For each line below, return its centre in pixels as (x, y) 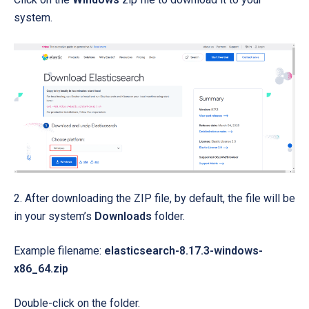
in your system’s (54, 217)
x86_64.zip (41, 269)
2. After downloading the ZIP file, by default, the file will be (154, 199)
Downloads (123, 217)
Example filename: (59, 251)
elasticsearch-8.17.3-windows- (183, 251)
